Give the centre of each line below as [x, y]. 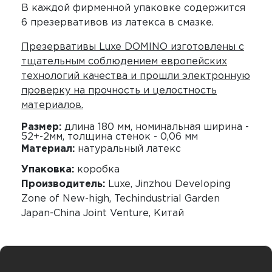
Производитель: [63, 184]
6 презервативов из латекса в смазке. [117, 23]
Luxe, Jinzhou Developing [168, 184]
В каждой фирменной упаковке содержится [133, 8]
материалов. [52, 105]
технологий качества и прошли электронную [136, 76]
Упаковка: [49, 170]
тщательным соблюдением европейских [124, 62]
